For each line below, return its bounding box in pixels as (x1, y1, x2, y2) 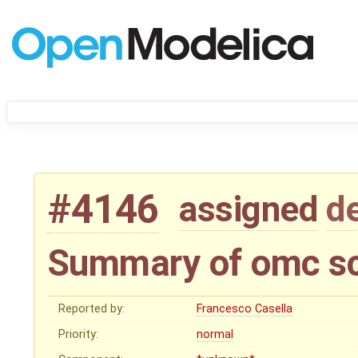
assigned (179, 189, 318, 231)
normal (197, 328, 234, 342)
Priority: (58, 328, 99, 342)
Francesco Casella (197, 302, 293, 316)
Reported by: (58, 302, 125, 316)
